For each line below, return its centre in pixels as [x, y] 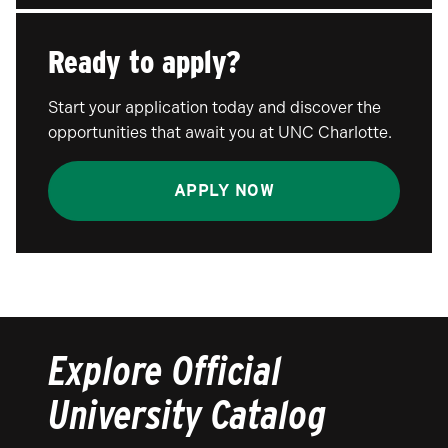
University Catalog [187, 415]
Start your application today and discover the [214, 107]
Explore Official [165, 371]
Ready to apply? [144, 61]
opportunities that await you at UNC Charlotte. [220, 132]
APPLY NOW [224, 190]
